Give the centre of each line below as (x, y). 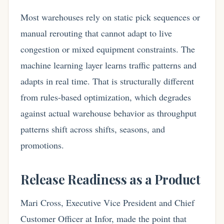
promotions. (42, 145)
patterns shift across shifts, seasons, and (93, 129)
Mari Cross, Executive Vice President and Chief (107, 203)
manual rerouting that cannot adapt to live (96, 33)
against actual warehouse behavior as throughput (108, 113)
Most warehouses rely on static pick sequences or (110, 17)
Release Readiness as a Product (110, 179)
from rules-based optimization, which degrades (106, 97)
